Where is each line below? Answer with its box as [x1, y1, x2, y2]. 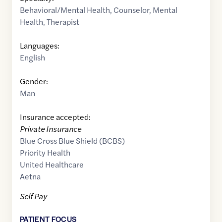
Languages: [20, 40, 59, 52]
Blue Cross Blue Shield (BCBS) [20, 135, 125, 147]
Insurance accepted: [20, 111, 91, 123]
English [20, 52, 45, 63]
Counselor [113, 4, 149, 16]
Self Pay [20, 190, 47, 202]
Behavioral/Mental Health [20, 4, 110, 16]
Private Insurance [20, 123, 81, 135]
